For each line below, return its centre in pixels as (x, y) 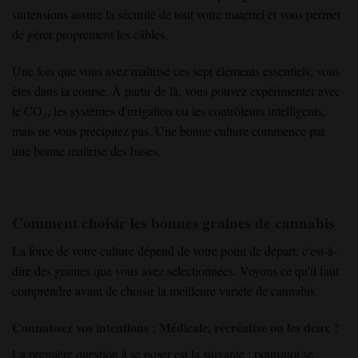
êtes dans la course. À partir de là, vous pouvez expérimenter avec (176, 90)
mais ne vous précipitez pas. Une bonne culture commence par (169, 130)
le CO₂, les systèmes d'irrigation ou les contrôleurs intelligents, (169, 110)
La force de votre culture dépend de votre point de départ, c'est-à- (175, 250)
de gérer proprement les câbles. (90, 34)
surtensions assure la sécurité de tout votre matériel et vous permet (176, 14)
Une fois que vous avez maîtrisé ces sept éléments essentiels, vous (176, 70)
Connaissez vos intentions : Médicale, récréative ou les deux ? (176, 327)
